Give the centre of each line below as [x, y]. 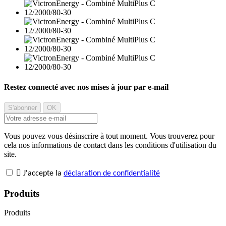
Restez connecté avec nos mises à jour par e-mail [86, 87]
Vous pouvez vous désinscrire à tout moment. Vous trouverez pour [109, 136]
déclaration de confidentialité [112, 173]
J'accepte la [43, 173]
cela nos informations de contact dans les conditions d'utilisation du [110, 145]
